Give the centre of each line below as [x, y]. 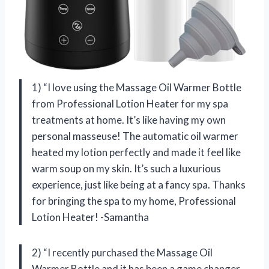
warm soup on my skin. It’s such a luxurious [126, 168]
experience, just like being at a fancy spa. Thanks [139, 184]
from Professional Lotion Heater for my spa [130, 103]
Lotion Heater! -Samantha [90, 217]
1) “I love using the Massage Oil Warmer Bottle [137, 87]
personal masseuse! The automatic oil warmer [135, 136]
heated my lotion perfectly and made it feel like [136, 152]
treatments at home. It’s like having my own [129, 119]
